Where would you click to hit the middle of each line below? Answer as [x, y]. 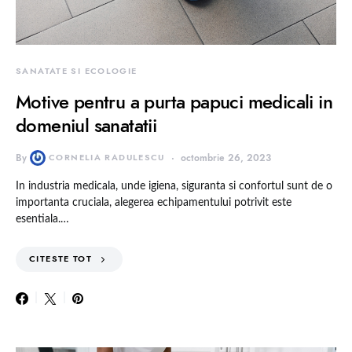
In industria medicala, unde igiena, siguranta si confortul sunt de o [174, 187]
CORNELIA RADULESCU [107, 158]
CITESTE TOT [61, 259]
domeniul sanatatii [86, 126]
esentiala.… [42, 220]
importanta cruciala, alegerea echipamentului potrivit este [154, 203]
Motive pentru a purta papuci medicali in [174, 102]
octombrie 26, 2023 [225, 158]
